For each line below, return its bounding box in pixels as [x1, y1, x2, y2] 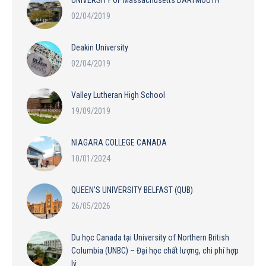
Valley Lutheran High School [71, 90, 165, 100]
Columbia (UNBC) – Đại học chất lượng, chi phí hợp [71, 245, 239, 255]
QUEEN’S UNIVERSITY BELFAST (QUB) [71, 185, 193, 195]
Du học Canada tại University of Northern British [71, 232, 229, 242]
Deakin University [71, 42, 128, 52]
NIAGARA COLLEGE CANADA [71, 137, 167, 147]
